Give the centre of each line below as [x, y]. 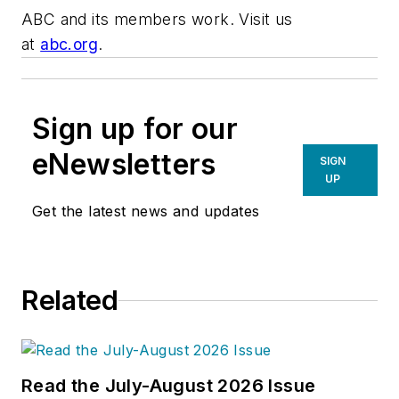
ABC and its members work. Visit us [157, 20]
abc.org [69, 45]
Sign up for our [135, 129]
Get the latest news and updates [146, 212]
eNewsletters [124, 165]
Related [70, 301]
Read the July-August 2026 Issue [169, 386]
